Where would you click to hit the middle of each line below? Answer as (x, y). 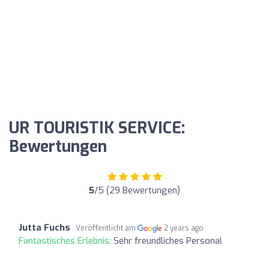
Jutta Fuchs (44, 227)
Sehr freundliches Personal (168, 240)
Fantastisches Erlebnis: (66, 240)
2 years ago (184, 228)
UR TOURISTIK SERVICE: (97, 128)
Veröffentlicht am (107, 228)
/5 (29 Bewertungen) (137, 190)
